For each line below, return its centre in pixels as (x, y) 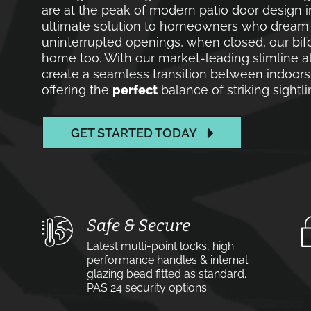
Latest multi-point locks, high (160, 246)
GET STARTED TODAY (134, 133)
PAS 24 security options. (148, 288)
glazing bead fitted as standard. (167, 274)
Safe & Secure (138, 226)
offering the (77, 90)
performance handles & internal (167, 260)
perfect (135, 90)
